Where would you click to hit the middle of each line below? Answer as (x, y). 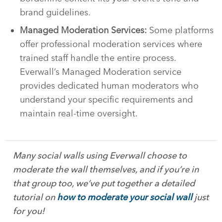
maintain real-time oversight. (79, 113)
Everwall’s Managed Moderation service (101, 72)
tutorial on (35, 197)
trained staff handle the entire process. (98, 58)
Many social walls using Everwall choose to (100, 155)
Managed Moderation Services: (84, 30)
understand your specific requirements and (106, 99)
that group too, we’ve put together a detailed (104, 183)
